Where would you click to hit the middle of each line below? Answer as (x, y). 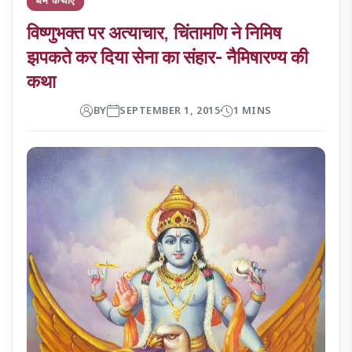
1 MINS (252, 111)
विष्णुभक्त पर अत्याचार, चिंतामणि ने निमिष (154, 32)
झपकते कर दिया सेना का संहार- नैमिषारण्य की (168, 56)
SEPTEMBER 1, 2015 (170, 111)
